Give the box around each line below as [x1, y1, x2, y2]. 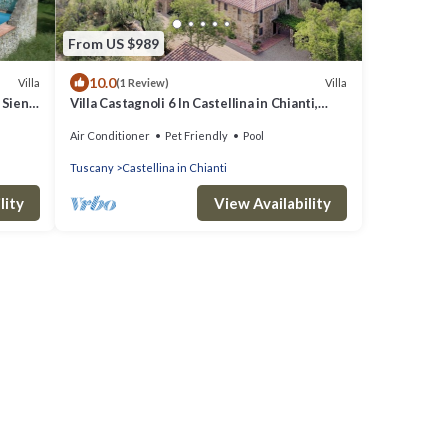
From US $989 [68, 34, 159, 52]
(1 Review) [116, 76, 169, 90]
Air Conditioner [70, 129, 150, 143]
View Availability [213, 194, 331, 213]
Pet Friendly [165, 129, 228, 143]
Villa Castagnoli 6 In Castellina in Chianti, [70, 95, 318, 112]
